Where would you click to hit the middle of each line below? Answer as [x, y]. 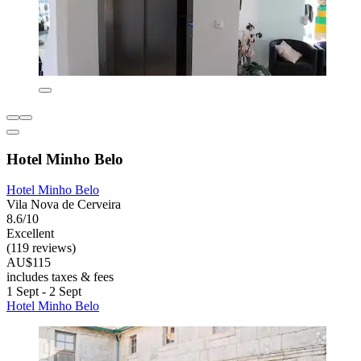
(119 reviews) [41, 248]
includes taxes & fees [60, 277]
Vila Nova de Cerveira [64, 205]
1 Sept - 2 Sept [44, 292]
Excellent [30, 234]
